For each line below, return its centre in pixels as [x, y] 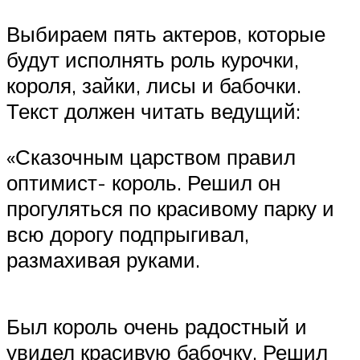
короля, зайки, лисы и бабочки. [154, 85]
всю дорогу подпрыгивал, [128, 234]
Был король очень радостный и [157, 327]
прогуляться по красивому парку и [170, 209]
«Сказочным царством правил [151, 157]
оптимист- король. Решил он [143, 183]
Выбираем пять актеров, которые [166, 33]
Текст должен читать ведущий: [153, 110]
